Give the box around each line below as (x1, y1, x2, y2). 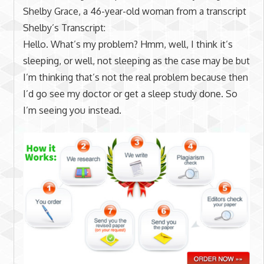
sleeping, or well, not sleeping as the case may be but (22, 54, 250, 67)
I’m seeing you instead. (22, 104, 121, 116)
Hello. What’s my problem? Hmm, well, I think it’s (22, 38, 233, 50)
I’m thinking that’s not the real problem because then (22, 71, 248, 83)
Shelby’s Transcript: (22, 21, 105, 34)
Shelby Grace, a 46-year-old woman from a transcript (22, 5, 246, 17)
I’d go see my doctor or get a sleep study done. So (22, 87, 237, 100)
